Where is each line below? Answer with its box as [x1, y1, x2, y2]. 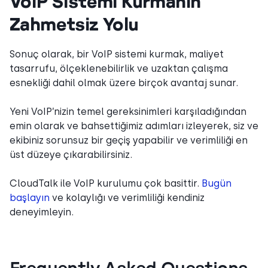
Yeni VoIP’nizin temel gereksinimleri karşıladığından [10, 105, 246, 117]
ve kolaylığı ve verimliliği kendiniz [50, 191, 205, 203]
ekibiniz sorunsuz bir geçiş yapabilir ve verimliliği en [10, 134, 248, 146]
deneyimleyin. [10, 206, 74, 218]
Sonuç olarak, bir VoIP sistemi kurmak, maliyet [10, 48, 224, 60]
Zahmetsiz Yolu [10, 13, 139, 34]
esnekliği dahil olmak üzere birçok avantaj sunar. [10, 77, 238, 89]
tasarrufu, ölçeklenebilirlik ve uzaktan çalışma [10, 62, 228, 74]
